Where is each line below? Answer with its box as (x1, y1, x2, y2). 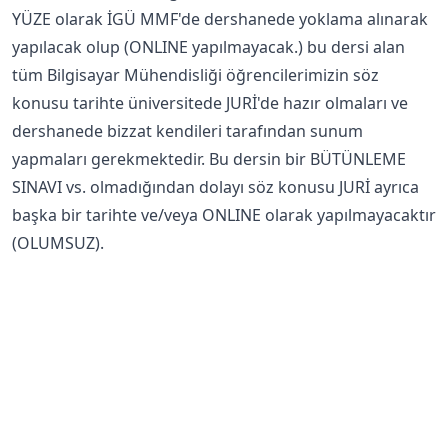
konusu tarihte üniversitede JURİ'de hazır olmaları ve (12, 92, 408, 114)
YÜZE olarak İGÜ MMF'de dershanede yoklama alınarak (12, 8, 428, 30)
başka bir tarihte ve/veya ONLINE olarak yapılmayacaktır (12, 204, 436, 226)
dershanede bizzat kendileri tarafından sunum (12, 120, 363, 142)
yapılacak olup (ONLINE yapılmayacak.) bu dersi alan (12, 36, 405, 58)
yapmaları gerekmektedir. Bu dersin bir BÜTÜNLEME (12, 148, 406, 170)
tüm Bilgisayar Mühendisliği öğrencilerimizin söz (12, 64, 379, 86)
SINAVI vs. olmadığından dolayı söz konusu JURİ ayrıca (12, 176, 419, 198)
